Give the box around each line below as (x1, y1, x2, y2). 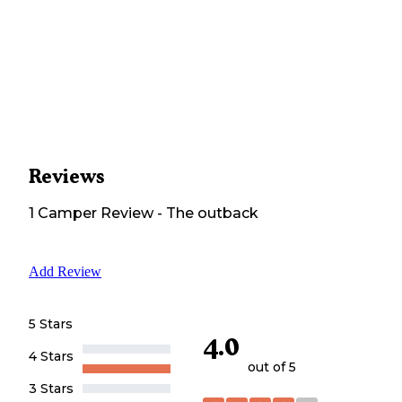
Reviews (29, 165, 104, 188)
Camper (34, 205, 97, 223)
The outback (166, 205, 258, 223)
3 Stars (29, 380, 74, 398)
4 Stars (29, 348, 74, 365)
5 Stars (29, 316, 73, 333)
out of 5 (248, 358, 296, 375)
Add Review (29, 264, 101, 280)
